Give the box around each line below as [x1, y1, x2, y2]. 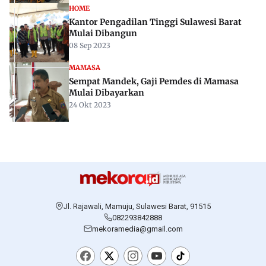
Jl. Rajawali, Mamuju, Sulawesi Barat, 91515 [64, 201, 211, 211]
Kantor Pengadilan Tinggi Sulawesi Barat [69, 17, 242, 28]
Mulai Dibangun [69, 28, 137, 39]
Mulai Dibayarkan [69, 87, 144, 99]
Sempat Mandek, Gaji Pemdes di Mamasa [69, 76, 239, 87]
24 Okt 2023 [69, 100, 111, 110]
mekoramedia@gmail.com [91, 224, 183, 233]
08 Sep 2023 [69, 41, 110, 50]
